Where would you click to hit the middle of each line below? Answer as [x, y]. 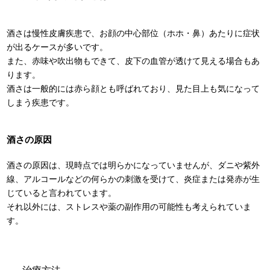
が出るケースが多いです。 [58, 47]
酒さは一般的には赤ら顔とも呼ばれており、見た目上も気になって [133, 88]
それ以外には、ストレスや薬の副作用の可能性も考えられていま [129, 207]
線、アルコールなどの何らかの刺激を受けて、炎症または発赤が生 [133, 179]
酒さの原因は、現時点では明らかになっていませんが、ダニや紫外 [133, 165]
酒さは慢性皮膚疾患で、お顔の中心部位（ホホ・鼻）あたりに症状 [133, 33]
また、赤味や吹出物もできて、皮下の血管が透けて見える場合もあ [133, 61]
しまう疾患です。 [41, 102]
